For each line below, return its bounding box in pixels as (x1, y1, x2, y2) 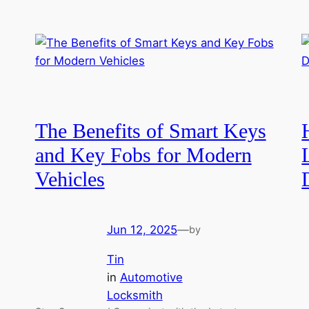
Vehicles (34, 168, 105, 191)
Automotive (119, 270, 183, 284)
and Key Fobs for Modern (34, 144, 252, 167)
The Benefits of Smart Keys (34, 120, 266, 143)
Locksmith (106, 288, 163, 302)
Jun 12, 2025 (106, 222, 177, 237)
